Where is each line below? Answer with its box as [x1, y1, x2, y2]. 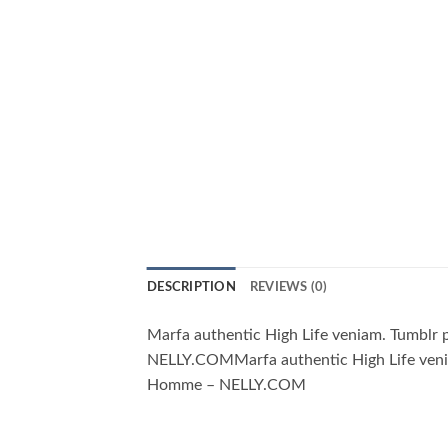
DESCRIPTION [147, 281, 236, 294]
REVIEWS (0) [249, 281, 328, 294]
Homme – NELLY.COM [147, 377, 306, 394]
